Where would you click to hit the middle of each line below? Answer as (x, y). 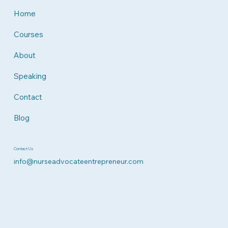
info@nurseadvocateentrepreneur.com (78, 162)
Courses (28, 35)
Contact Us (23, 149)
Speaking (30, 76)
